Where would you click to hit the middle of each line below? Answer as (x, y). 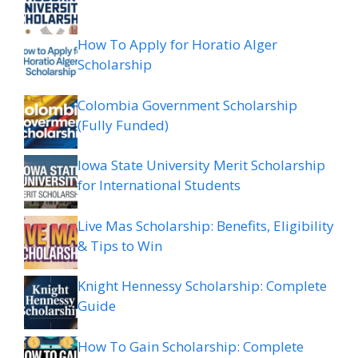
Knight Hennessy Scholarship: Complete (202, 286)
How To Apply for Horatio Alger (177, 45)
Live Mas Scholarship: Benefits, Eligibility (206, 225)
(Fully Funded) (123, 125)
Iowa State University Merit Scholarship (201, 165)
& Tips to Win (120, 245)
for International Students (159, 185)
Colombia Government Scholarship (187, 105)
